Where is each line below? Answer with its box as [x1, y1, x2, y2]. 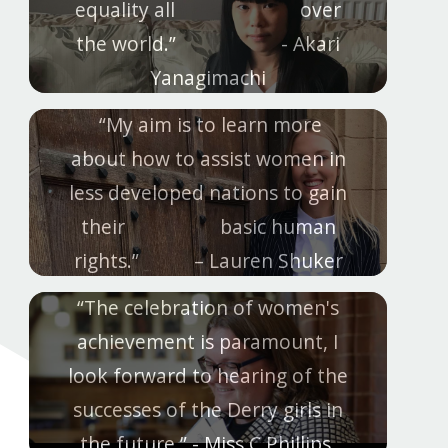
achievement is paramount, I [77, 327, 339, 355]
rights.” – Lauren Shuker [73, 246, 343, 274]
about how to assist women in [70, 144, 346, 172]
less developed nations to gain [69, 178, 347, 206]
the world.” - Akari [76, 29, 340, 57]
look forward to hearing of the [68, 361, 348, 389]
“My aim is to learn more [94, 110, 322, 138]
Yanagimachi [150, 63, 266, 91]
